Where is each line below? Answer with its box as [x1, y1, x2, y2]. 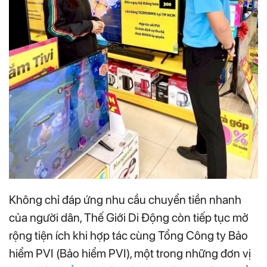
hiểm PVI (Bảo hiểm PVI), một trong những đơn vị [9, 246, 251, 261]
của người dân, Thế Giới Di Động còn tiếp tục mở [9, 210, 249, 225]
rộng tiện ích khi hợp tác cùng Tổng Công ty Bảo [9, 228, 248, 243]
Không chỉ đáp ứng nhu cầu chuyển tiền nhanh [9, 193, 241, 207]
